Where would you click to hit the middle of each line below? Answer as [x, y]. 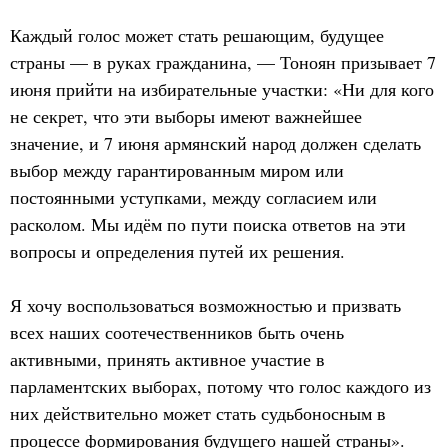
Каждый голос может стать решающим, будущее [197, 35]
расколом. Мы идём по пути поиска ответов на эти [208, 224]
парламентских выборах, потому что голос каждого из [220, 386]
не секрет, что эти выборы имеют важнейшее [186, 116]
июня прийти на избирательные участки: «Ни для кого [222, 89]
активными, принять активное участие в [167, 359]
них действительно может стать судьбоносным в [198, 413]
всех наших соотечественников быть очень [177, 332]
